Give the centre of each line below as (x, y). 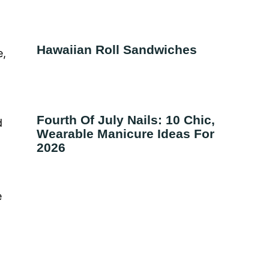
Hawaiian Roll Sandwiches (117, 50)
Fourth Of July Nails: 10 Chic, (126, 120)
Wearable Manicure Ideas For (125, 134)
